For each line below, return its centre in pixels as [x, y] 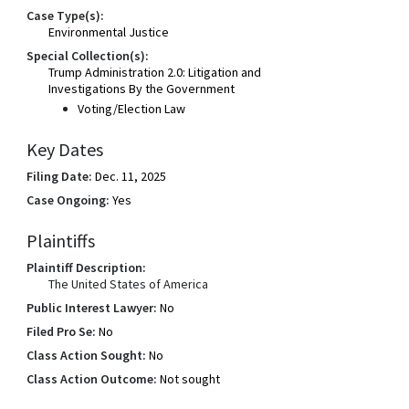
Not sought [190, 379]
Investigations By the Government [142, 89]
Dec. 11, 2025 [131, 176]
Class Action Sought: [87, 355]
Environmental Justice [109, 32]
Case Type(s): [66, 16]
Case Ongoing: [68, 200]
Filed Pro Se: [62, 331]
